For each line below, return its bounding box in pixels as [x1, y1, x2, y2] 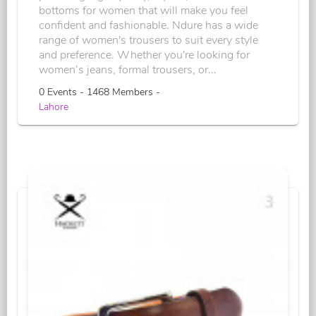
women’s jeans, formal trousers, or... [39, 62, 217, 78]
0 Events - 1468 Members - [39, 85, 160, 99]
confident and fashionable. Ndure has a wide [39, 18, 258, 34]
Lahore [39, 100, 68, 114]
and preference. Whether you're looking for [39, 47, 250, 63]
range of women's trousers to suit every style [39, 32, 258, 49]
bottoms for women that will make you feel [39, 3, 248, 19]
